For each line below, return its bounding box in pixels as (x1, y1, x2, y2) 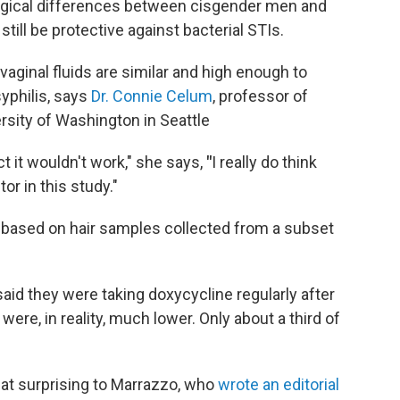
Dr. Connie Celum (91, 87, 212, 105)
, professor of (212, 87, 308, 105)
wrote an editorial (218, 375, 339, 394)
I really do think (212, 153, 317, 171)
